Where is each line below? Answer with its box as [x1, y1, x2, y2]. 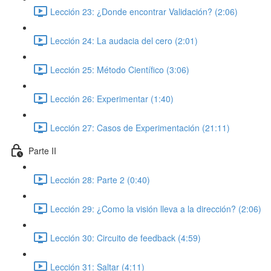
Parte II [28, 144, 56, 157]
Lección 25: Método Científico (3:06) [50, 63, 189, 76]
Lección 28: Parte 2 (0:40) [50, 173, 150, 186]
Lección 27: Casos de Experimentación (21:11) [50, 121, 230, 134]
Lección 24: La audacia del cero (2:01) [50, 34, 198, 47]
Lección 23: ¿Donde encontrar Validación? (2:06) [50, 5, 238, 18]
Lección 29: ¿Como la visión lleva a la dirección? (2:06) [50, 202, 261, 215]
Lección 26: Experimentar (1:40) [50, 92, 174, 105]
